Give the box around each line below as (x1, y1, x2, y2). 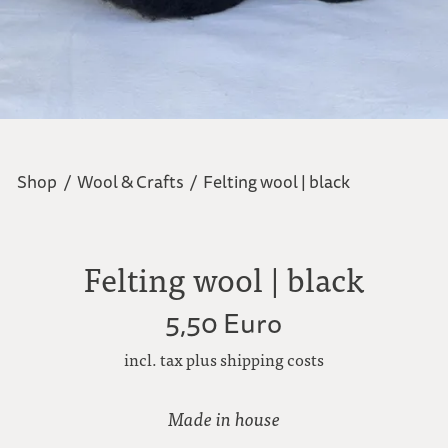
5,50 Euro (165, 305, 283, 344)
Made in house (167, 406, 280, 432)
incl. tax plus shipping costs (123, 347, 324, 370)
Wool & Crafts (76, 169, 184, 195)
